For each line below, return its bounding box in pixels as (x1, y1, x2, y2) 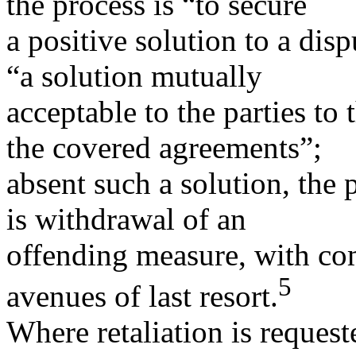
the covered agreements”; (6, 130, 322, 164)
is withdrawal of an (6, 201, 246, 236)
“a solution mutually (6, 58, 262, 93)
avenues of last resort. (6, 278, 278, 313)
